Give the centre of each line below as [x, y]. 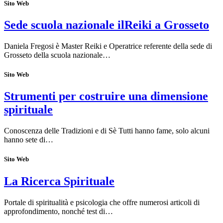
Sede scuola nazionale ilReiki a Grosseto [107, 25]
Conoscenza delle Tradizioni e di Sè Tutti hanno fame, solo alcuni [107, 131]
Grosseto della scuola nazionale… [57, 55]
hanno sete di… [29, 140]
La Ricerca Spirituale [59, 181]
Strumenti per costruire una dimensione [106, 96]
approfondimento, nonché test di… [58, 211]
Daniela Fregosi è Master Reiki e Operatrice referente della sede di [108, 46]
